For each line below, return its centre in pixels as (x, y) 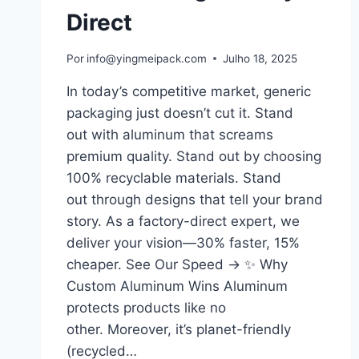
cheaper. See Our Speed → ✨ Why (177, 264)
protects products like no (146, 307)
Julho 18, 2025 (260, 58)
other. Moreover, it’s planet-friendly (179, 329)
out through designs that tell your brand (195, 199)
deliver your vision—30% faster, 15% (183, 242)
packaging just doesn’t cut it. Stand (180, 113)
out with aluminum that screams (170, 134)
